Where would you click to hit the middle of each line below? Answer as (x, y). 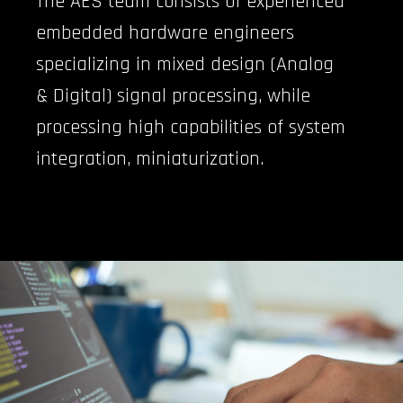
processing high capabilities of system (191, 127)
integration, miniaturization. (150, 159)
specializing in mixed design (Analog (185, 64)
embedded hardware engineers (165, 33)
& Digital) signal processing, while (173, 96)
